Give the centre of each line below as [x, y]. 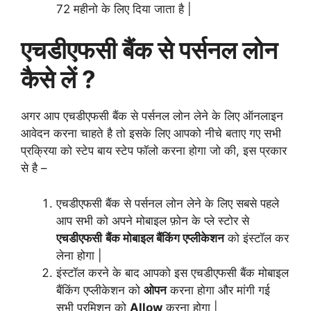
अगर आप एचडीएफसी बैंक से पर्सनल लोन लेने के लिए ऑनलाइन [152, 116]
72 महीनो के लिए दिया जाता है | [124, 9]
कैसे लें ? [61, 79]
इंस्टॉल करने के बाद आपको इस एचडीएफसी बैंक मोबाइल [173, 272]
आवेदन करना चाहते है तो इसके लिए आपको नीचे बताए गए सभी [151, 134]
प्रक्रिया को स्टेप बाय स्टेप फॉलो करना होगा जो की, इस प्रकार [154, 151]
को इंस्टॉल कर [257, 238]
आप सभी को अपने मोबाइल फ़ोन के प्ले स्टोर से [153, 220]
